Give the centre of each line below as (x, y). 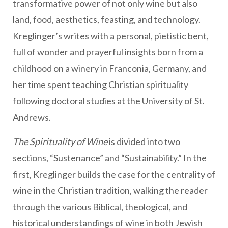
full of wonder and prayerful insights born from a (108, 52)
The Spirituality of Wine (61, 142)
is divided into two (145, 142)
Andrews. (32, 117)
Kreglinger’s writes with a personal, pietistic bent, (111, 36)
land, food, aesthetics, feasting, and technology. (107, 20)
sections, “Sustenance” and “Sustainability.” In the (110, 158)
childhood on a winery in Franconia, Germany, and (110, 68)
